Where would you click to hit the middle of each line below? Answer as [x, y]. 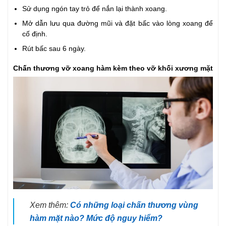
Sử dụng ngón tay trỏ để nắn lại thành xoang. [94, 9]
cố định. [35, 34]
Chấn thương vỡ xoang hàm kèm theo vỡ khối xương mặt [113, 68]
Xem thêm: [49, 205]
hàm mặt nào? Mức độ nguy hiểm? [96, 218]
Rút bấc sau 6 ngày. [54, 48]
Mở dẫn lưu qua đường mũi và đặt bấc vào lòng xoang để [117, 23]
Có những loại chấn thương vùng [134, 205]
